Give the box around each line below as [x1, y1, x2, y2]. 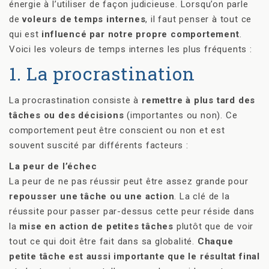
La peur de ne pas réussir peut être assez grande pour [9, 175, 249, 187]
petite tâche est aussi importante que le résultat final [9, 250, 260, 262]
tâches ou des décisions [9, 109, 124, 121]
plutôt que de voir [174, 220, 254, 232]
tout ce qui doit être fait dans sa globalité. [9, 235, 198, 247]
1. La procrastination [9, 61, 195, 85]
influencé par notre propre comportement [41, 28, 240, 40]
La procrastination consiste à [9, 94, 142, 106]
